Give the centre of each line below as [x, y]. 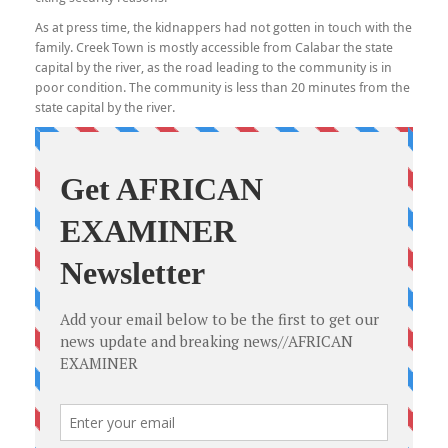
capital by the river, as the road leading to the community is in [213, 67]
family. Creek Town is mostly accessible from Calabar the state [214, 47]
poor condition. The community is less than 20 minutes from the [222, 87]
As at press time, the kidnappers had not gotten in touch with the [223, 27]
